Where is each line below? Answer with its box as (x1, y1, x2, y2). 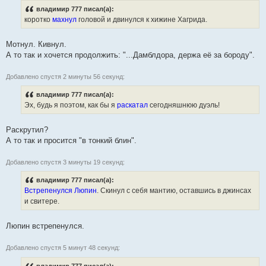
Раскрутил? (6, 125, 48, 135)
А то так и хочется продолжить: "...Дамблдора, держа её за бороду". (6, 50, 255, 60)
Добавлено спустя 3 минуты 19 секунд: (6, 159, 125, 166)
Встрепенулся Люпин (24, 186, 97, 195)
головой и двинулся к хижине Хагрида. (78, 15, 207, 24)
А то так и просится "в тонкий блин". (6, 136, 137, 145)
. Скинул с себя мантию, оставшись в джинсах (97, 186, 251, 195)
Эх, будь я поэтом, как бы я (24, 101, 117, 110)
